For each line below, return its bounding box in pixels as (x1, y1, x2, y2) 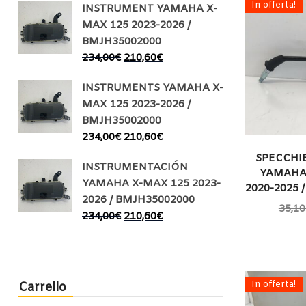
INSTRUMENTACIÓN (82, 161, 188, 175)
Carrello (18, 279, 66, 296)
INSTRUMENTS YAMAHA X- (82, 81, 223, 96)
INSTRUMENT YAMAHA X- (82, 2, 217, 16)
